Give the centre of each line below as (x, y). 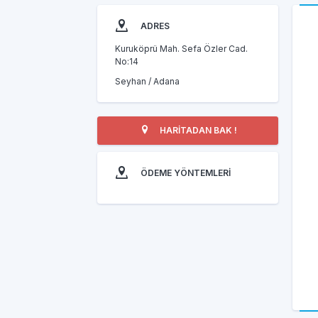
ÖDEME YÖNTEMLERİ (186, 172)
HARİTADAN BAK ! (197, 130)
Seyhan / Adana (147, 81)
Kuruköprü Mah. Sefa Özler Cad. (181, 49)
